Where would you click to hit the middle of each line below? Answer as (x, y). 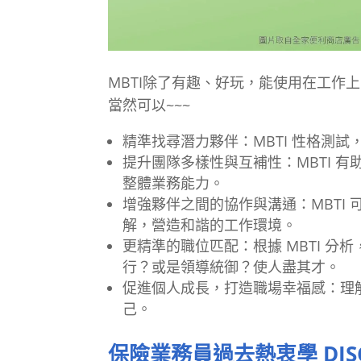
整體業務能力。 (174, 183)
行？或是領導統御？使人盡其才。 (232, 267)
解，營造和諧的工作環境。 (210, 225)
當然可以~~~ (149, 105)
